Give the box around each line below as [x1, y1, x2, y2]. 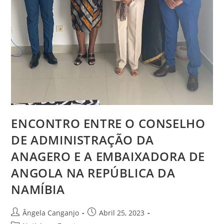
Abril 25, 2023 [99, 208, 145, 218]
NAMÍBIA [11, 181, 65, 198]
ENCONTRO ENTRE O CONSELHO [11, 115, 205, 132]
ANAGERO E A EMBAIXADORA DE [11, 148, 205, 165]
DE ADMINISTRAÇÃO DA [11, 131, 154, 148]
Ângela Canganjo [22, 208, 79, 218]
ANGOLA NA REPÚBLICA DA [11, 164, 175, 181]
